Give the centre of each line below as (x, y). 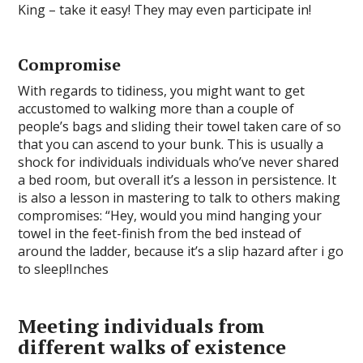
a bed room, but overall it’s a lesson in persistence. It (177, 180)
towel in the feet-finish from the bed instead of (160, 233)
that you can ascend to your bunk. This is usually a (171, 144)
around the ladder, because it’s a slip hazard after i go (181, 251)
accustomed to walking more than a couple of (156, 109)
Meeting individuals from (142, 326)
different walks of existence (152, 347)
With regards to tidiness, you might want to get (162, 91)
